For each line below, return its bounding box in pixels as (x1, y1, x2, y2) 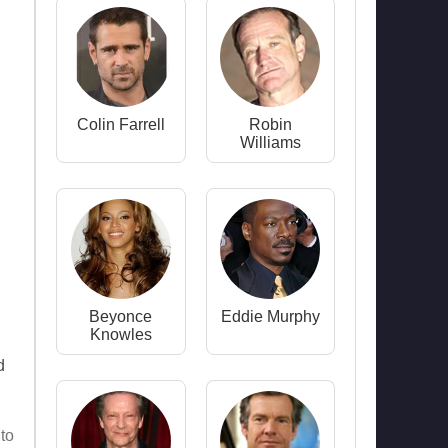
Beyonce (89, 308, 153, 325)
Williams (239, 134, 301, 151)
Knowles (89, 326, 152, 343)
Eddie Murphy (220, 308, 320, 325)
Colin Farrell (76, 116, 165, 133)
